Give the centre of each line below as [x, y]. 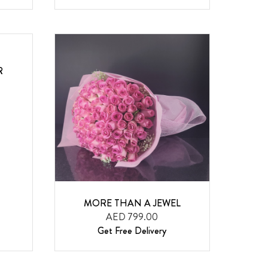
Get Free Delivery [132, 231]
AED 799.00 [132, 217]
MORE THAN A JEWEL [132, 203]
